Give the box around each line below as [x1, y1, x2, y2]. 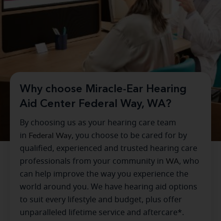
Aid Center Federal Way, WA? [20, 99, 171, 110]
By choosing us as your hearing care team [20, 119, 176, 127]
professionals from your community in [20, 157, 166, 166]
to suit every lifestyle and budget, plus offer [20, 196, 182, 204]
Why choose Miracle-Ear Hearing [20, 84, 186, 95]
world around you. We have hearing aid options [20, 183, 197, 191]
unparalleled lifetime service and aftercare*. [20, 209, 184, 217]
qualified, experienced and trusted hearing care [20, 145, 197, 153]
